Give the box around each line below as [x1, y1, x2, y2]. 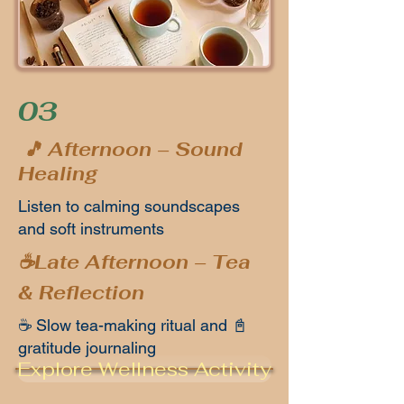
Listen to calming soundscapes [18, 197, 240, 216]
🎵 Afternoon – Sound [18, 137, 243, 161]
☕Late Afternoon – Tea [18, 250, 251, 274]
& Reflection [18, 280, 144, 305]
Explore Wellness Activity [17, 356, 271, 381]
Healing [18, 161, 97, 186]
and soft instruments [18, 219, 164, 238]
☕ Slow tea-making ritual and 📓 [18, 316, 248, 335]
